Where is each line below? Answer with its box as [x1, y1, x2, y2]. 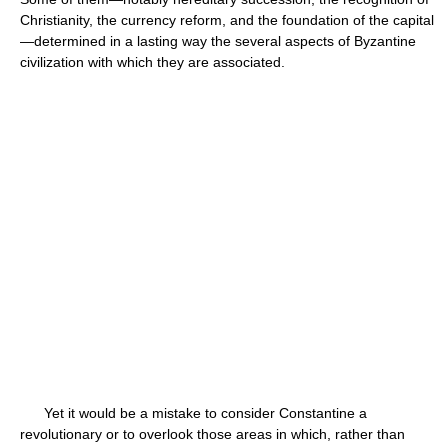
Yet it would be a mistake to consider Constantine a [20, 405, 367, 421]
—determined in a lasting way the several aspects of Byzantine [20, 33, 416, 49]
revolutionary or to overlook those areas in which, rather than [20, 426, 405, 442]
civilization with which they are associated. [20, 54, 285, 70]
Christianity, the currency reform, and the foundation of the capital [20, 12, 434, 28]
